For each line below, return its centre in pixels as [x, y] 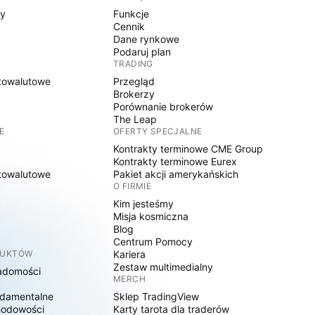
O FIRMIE [133, 186]
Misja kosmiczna [151, 216]
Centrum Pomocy [153, 242]
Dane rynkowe [147, 39]
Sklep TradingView [156, 296]
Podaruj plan [142, 52]
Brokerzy [134, 94]
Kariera [130, 254]
